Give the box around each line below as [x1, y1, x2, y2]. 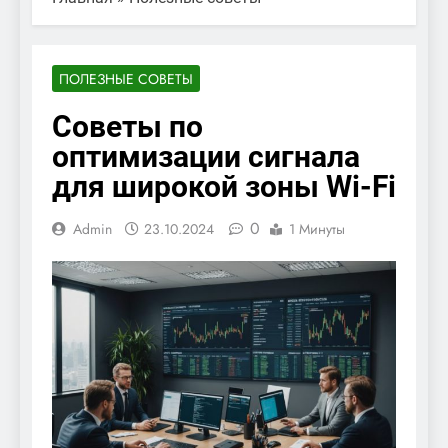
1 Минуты [289, 218, 345, 239]
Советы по [52, 108, 203, 144]
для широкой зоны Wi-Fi [52, 168, 396, 204]
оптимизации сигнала [52, 138, 360, 174]
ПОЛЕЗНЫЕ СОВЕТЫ [59, 68, 193, 89]
